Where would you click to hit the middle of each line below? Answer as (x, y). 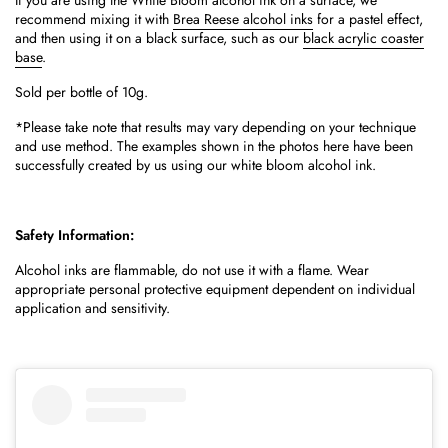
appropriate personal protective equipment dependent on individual (215, 289)
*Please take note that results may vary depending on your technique (215, 127)
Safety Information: (74, 235)
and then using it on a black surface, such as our (159, 38)
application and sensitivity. (92, 308)
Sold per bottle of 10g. (81, 92)
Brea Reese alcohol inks (243, 19)
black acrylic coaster (363, 38)
